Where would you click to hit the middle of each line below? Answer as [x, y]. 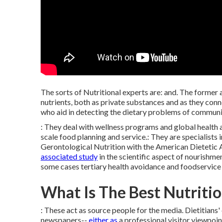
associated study [69, 156]
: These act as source [76, 210]
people [124, 210]
